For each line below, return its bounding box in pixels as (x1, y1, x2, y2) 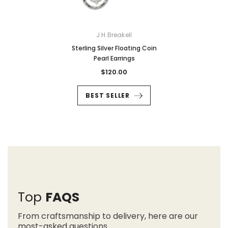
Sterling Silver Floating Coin (71, 43, 157, 52)
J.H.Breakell (96, 30, 132, 39)
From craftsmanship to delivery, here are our (18, 210, 198, 222)
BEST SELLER (85, 91, 130, 100)
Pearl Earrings (93, 53, 135, 63)
